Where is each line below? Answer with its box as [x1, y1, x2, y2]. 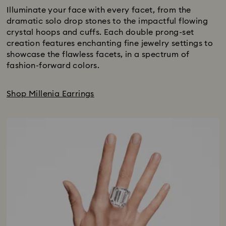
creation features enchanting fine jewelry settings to [7, 39, 213, 47]
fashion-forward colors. [7, 62, 100, 70]
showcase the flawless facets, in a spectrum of [7, 50, 190, 59]
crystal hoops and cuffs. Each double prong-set [7, 28, 194, 36]
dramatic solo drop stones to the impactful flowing [7, 17, 208, 25]
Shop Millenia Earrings [7, 90, 94, 98]
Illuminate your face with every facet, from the [7, 6, 191, 14]
